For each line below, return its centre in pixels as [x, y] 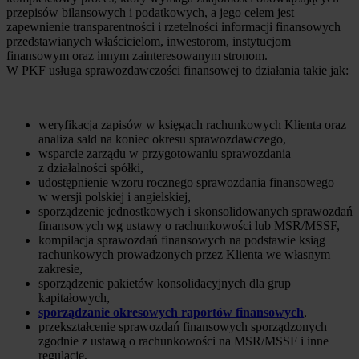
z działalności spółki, [91, 167]
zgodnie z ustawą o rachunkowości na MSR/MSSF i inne [184, 341]
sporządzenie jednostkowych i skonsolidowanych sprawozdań [196, 211]
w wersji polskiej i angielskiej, [115, 196]
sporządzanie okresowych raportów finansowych [171, 312]
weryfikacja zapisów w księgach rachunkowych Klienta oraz [192, 124]
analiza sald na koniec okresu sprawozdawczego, [162, 139]
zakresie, [61, 268]
